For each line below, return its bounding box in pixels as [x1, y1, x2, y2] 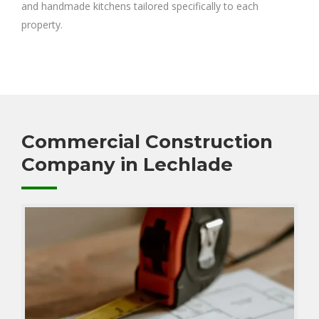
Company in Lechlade [21, 153, 233, 177]
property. [21, 18, 63, 32]
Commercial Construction [21, 130, 273, 154]
